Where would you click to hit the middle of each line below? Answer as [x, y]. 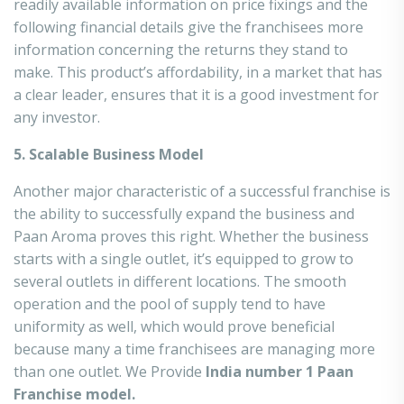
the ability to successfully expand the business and [184, 214]
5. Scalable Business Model [109, 154]
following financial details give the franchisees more [188, 27]
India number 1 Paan [280, 372]
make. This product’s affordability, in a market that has [198, 72]
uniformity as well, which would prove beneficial [174, 326]
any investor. [57, 117]
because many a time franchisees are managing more [194, 349]
